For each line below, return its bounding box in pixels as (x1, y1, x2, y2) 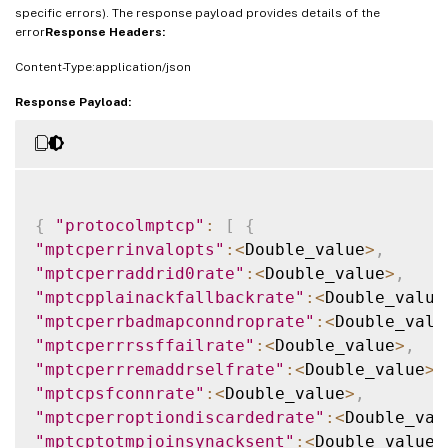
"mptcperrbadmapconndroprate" (35, 311, 315, 331)
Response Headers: (45, 24, 165, 39)
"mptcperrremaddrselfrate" (35, 359, 285, 379)
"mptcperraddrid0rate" (35, 263, 245, 283)
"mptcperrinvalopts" (35, 239, 225, 259)
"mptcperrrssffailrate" (35, 335, 255, 355)
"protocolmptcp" (55, 215, 205, 235)
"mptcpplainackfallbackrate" (35, 287, 305, 307)
